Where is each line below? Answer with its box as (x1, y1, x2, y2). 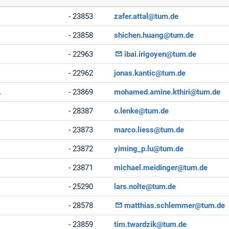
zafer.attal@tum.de (114, 11, 179, 21)
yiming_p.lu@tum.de (114, 144, 184, 153)
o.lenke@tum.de (114, 106, 169, 116)
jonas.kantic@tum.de (114, 68, 186, 78)
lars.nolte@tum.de (114, 181, 176, 191)
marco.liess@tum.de (114, 125, 185, 134)
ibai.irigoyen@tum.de (124, 49, 196, 59)
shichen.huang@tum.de (114, 30, 194, 40)
